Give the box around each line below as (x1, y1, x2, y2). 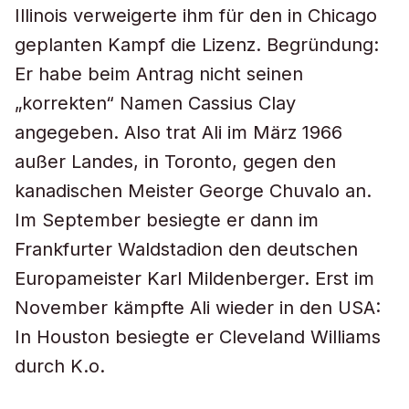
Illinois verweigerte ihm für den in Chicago (15, 5, 377, 26)
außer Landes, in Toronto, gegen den (15, 151, 336, 173)
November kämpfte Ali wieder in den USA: (15, 297, 381, 319)
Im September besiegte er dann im (15, 209, 319, 231)
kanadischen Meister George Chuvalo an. (15, 180, 372, 202)
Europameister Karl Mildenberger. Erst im (15, 267, 374, 289)
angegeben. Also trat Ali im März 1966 (15, 121, 342, 143)
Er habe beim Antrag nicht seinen (15, 63, 303, 85)
